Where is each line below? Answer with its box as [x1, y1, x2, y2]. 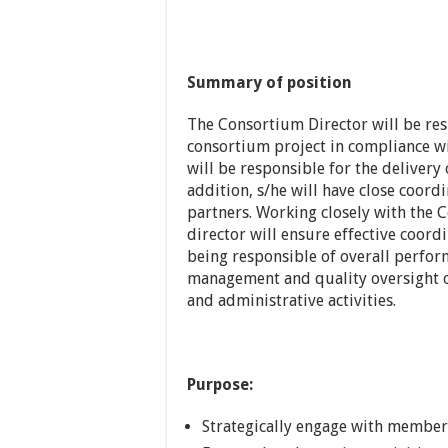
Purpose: [187, 375, 253, 394]
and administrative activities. [187, 291, 396, 310]
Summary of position [187, 73, 352, 92]
